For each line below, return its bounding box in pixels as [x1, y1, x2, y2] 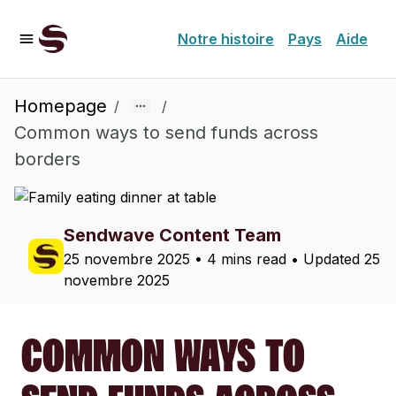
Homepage [14, 95, 107, 117]
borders [14, 148, 80, 170]
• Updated [286, 250, 364, 268]
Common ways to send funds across [14, 122, 318, 143]
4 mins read [207, 250, 286, 268]
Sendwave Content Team [64, 225, 281, 246]
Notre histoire [178, 30, 274, 48]
